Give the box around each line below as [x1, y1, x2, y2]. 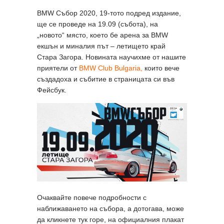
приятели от [37, 63, 79, 72]
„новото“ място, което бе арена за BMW [37, 30, 168, 39]
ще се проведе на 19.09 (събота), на [37, 19, 158, 28]
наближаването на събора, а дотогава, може [37, 204, 184, 212]
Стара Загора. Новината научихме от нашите [37, 52, 186, 61]
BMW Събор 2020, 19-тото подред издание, [37, 8, 181, 17]
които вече [142, 63, 179, 72]
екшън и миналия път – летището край [37, 41, 165, 50]
